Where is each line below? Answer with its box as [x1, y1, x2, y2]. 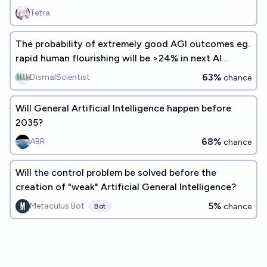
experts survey [15, 67, 80, 78]
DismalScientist [30, 72, 90, 82]
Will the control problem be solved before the [15, 167, 216, 178]
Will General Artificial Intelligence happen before [15, 103, 231, 114]
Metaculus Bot [30, 201, 85, 211]
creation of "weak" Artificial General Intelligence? [15, 181, 236, 193]
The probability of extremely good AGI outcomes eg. [15, 38, 250, 49]
